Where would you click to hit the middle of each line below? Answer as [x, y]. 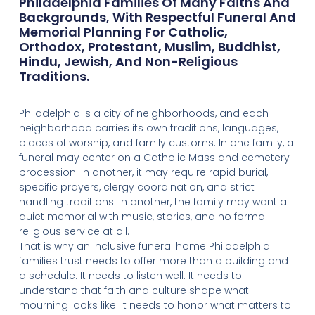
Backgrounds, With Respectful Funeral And [157, 18]
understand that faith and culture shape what [134, 290]
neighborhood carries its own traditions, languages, [148, 128]
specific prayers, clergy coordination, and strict [136, 187]
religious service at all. [74, 231]
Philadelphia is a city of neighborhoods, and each [143, 113]
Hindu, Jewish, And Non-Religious [128, 62]
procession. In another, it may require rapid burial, [143, 172]
